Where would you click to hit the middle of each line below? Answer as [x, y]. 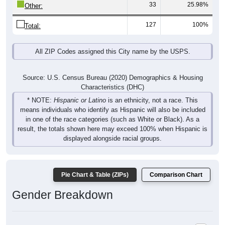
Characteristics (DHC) [113, 87]
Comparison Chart [176, 175]
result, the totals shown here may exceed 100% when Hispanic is [113, 129]
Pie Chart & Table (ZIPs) [95, 175]
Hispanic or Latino [80, 100]
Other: [34, 6]
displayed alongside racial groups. [113, 139]
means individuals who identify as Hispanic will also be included [113, 110]
